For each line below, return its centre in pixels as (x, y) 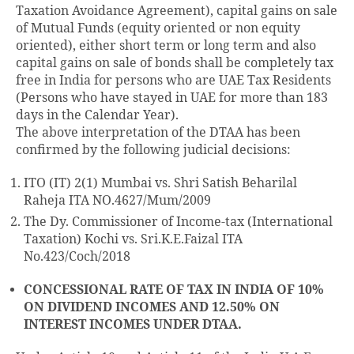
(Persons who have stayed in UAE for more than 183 (172, 98)
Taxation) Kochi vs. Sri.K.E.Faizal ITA (133, 239)
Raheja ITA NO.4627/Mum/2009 (117, 200)
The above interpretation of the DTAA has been (158, 132)
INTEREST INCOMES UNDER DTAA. (133, 324)
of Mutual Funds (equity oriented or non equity (158, 28)
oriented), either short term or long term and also (166, 45)
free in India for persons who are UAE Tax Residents (173, 80)
